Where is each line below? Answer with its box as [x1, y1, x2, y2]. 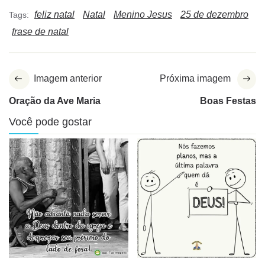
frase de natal [12, 27, 69, 37]
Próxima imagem [160, 73, 231, 84]
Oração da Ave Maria [9, 96, 101, 106]
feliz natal [34, 9, 75, 20]
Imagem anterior [34, 73, 102, 84]
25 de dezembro [180, 9, 248, 20]
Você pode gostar [9, 116, 92, 128]
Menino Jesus [114, 9, 172, 20]
